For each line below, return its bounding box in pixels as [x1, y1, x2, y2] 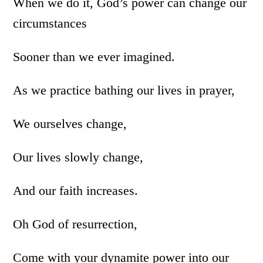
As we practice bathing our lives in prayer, [13, 83, 235, 97]
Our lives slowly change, [13, 150, 144, 164]
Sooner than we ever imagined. [13, 49, 176, 64]
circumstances [13, 16, 87, 31]
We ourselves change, [13, 116, 127, 131]
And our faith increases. [13, 183, 139, 198]
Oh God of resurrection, [13, 217, 138, 231]
